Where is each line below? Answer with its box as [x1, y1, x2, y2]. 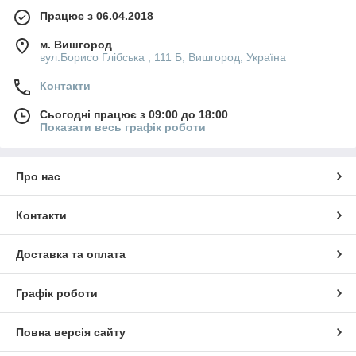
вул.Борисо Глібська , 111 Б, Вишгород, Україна [40, 50, 286, 64]
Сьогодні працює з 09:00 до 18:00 [40, 107, 228, 121]
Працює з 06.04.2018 [40, 9, 153, 22]
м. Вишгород [40, 37, 112, 51]
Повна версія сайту [16, 325, 126, 339]
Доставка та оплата [16, 247, 126, 261]
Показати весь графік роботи [40, 120, 206, 133]
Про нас [16, 169, 60, 183]
